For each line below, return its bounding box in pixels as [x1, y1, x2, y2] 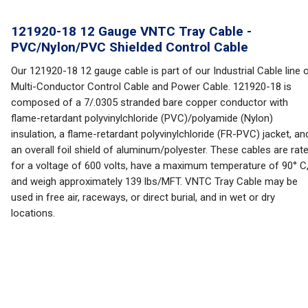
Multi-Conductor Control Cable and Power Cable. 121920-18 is [11, 80, 291, 93]
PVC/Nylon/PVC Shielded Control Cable [11, 39, 248, 55]
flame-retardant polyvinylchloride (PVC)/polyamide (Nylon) [11, 112, 273, 124]
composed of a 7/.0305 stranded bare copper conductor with [11, 96, 288, 109]
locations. [11, 207, 55, 219]
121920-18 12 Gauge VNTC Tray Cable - [11, 23, 252, 39]
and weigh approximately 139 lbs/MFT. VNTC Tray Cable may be [11, 175, 298, 188]
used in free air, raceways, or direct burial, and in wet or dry [11, 191, 275, 203]
